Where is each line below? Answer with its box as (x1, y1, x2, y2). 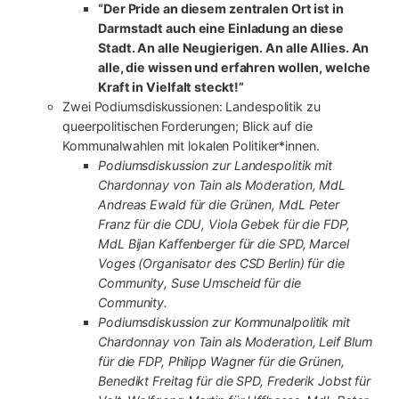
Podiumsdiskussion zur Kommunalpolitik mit (98, 313, 350, 330)
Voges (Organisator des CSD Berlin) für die (98, 255, 345, 271)
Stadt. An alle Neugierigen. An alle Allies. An (98, 39, 370, 55)
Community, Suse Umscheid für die (98, 274, 301, 290)
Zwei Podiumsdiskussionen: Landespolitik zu (62, 98, 321, 114)
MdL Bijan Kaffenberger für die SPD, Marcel (98, 235, 349, 251)
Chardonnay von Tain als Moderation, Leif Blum (98, 333, 372, 349)
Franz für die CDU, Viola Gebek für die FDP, (98, 216, 350, 232)
